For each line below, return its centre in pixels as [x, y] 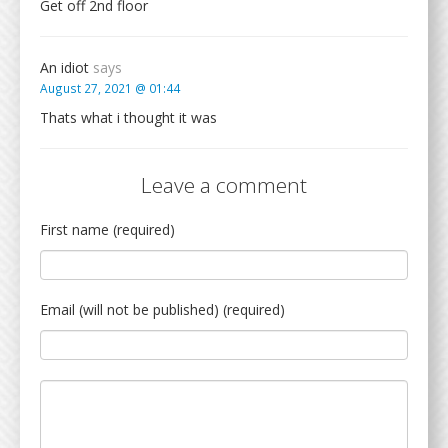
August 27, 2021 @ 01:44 [110, 88]
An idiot [66, 67]
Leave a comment [224, 185]
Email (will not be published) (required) [162, 309]
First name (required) [107, 229]
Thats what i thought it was [128, 117]
